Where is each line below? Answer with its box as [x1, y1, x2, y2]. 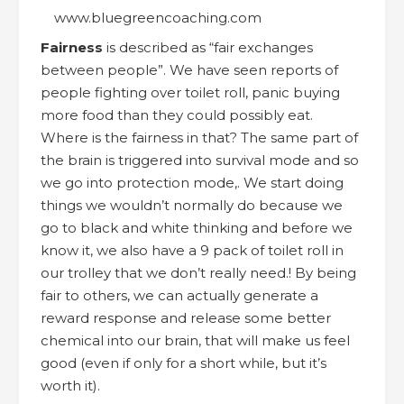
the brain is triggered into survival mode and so [41, 151, 359, 169]
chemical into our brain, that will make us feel [41, 331, 350, 349]
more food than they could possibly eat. [41, 106, 313, 124]
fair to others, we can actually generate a [41, 286, 318, 304]
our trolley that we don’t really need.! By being [41, 263, 356, 281]
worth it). [41, 376, 100, 394]
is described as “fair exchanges [103, 38, 313, 56]
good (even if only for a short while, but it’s [41, 353, 326, 372]
